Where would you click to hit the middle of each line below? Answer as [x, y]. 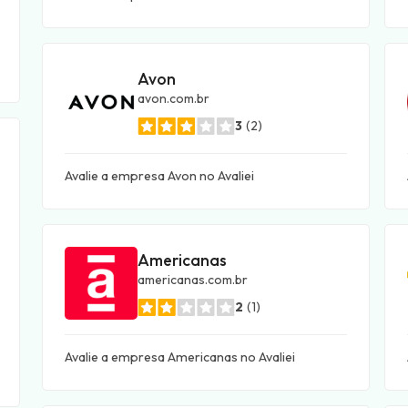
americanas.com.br [193, 279]
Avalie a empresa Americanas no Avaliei [180, 357]
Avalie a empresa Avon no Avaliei [159, 176]
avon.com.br [173, 98]
